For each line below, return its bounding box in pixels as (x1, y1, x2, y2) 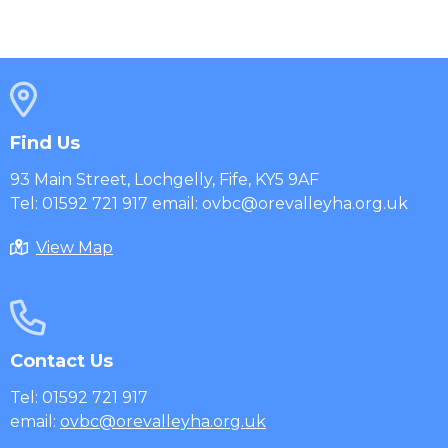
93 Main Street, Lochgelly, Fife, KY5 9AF (10, 169, 319, 189)
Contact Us (10, 349, 113, 372)
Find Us (10, 131, 80, 154)
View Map (36, 237, 113, 257)
